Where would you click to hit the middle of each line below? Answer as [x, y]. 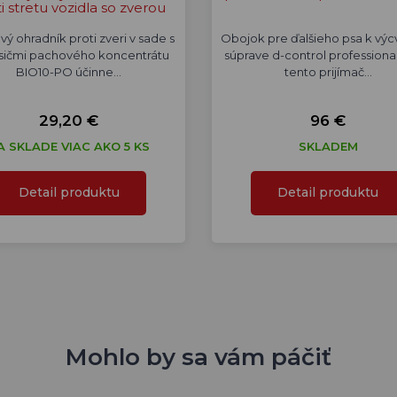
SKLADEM [328, 146]
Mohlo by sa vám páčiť [198, 357]
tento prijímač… [328, 72]
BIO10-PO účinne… [69, 72]
